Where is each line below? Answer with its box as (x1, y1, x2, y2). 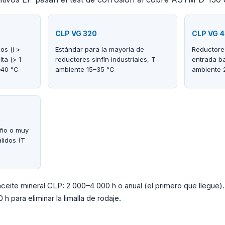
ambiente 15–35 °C (55, 65, 115, 74)
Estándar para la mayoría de (55, 45, 145, 54)
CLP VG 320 (55, 29, 97, 38)
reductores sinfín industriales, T (55, 55, 156, 64)
